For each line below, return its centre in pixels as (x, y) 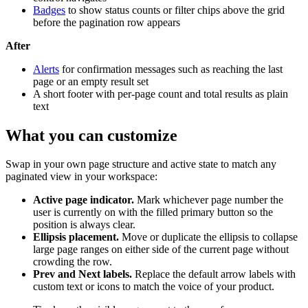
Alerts (46, 69)
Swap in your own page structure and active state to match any (141, 164)
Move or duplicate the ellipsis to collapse (208, 237)
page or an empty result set (91, 81)
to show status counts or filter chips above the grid (175, 10)
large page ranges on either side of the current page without (161, 250)
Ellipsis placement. (76, 237)
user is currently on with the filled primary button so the (153, 212)
